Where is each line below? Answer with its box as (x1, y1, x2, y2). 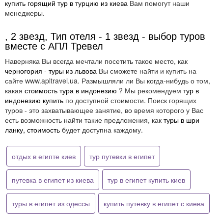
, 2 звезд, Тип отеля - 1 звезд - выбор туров (5, 31, 205, 42)
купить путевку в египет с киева (104, 198, 204, 208)
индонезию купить (5, 95, 63, 105)
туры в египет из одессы (12, 198, 90, 208)
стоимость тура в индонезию (25, 85, 117, 95)
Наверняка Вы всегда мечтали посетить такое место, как (5, 56, 188, 66)
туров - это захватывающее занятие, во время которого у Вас (5, 105, 203, 115)
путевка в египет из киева (12, 175, 94, 185)
